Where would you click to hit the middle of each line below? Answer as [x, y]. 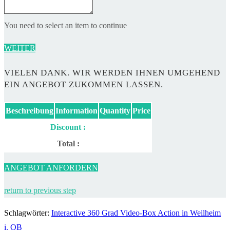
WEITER [20, 48]
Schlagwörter [26, 213]
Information [76, 111]
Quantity [115, 111]
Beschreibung [30, 111]
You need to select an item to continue [65, 25]
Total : [68, 144]
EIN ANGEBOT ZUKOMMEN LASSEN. [84, 85]
